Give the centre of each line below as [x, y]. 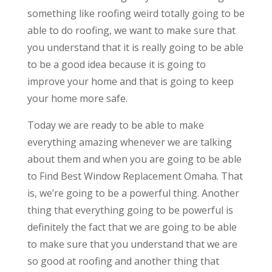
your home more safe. [77, 98]
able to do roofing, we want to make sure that [131, 30]
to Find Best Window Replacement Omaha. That [135, 176]
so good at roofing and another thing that [123, 261]
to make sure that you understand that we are [132, 244]
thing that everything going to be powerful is [130, 210]
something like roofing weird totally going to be [136, 13]
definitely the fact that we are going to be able [132, 227]
